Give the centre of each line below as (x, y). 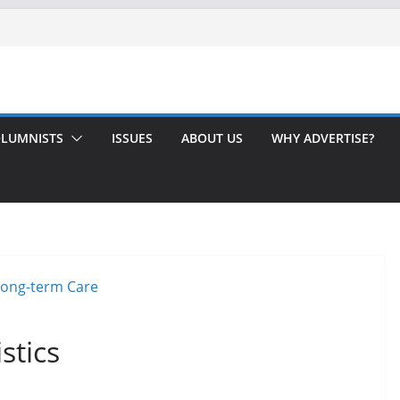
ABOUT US (212, 138)
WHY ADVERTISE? (323, 138)
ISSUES (132, 138)
